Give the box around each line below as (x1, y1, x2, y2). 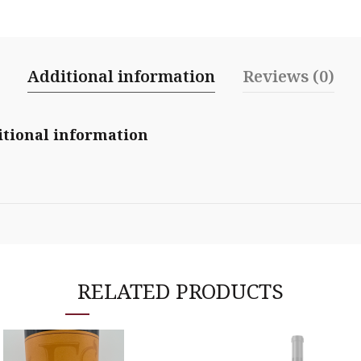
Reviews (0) (242, 65, 334, 88)
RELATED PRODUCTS (77, 276, 284, 306)
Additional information (27, 65, 215, 88)
